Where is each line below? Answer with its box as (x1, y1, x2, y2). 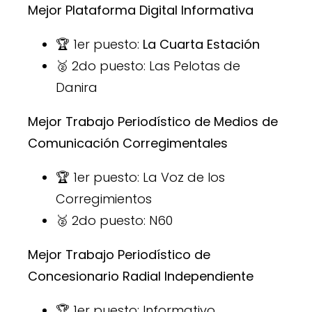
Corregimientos (56, 189, 152, 208)
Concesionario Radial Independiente (28, 267, 253, 285)
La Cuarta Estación (143, 35, 260, 53)
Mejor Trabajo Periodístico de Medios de (28, 112, 278, 130)
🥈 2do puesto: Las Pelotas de (56, 56, 240, 75)
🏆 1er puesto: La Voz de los (56, 168, 225, 186)
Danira (56, 78, 97, 96)
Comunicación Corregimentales (28, 134, 228, 152)
